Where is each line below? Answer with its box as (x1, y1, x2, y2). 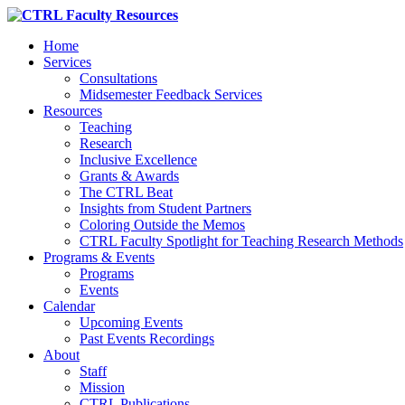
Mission (80, 380, 125, 395)
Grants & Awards (80, 168, 179, 184)
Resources (43, 103, 102, 118)
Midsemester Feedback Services (80, 87, 262, 102)
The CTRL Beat (80, 184, 173, 200)
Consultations (80, 71, 157, 86)
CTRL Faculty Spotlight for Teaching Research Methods (80, 233, 403, 249)
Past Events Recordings (80, 331, 214, 346)
